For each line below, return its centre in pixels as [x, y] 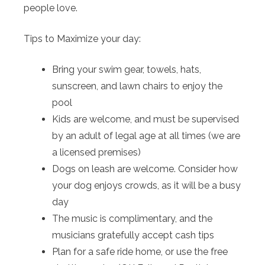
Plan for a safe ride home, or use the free [140, 251]
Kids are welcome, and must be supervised [146, 119]
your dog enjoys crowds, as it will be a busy [146, 185]
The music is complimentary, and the [132, 218]
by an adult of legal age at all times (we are [146, 135]
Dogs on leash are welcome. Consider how [145, 169]
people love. [51, 8]
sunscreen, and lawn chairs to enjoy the [137, 86]
